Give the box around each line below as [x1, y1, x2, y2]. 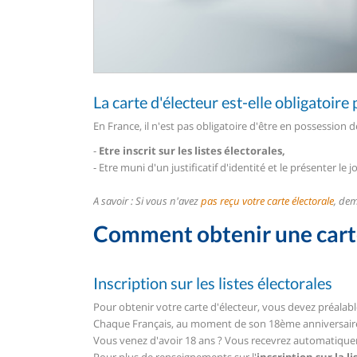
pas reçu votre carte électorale [201, 193, 334, 208]
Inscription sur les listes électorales [93, 273, 332, 293]
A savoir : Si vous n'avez [93, 193, 201, 208]
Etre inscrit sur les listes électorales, [99, 143, 285, 158]
